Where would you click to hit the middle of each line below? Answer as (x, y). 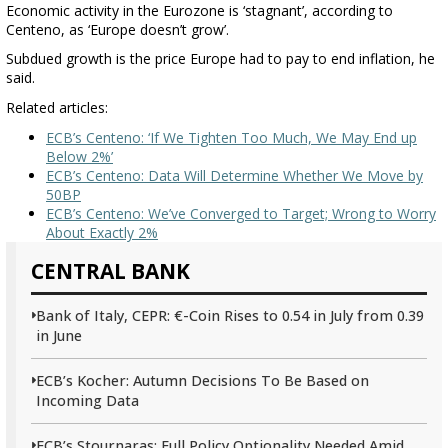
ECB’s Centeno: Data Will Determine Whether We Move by (234, 175)
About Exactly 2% (102, 232)
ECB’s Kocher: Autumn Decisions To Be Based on (202, 380)
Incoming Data (87, 400)
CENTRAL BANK (110, 270)
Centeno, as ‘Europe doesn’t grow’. (117, 29)
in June (59, 335)
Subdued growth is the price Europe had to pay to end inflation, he (220, 59)
